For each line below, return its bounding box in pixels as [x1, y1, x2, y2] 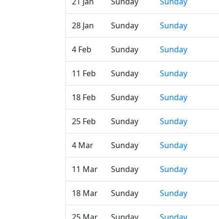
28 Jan [72, 20, 94, 31]
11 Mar [72, 164, 98, 175]
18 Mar [72, 188, 98, 198]
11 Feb [72, 68, 96, 79]
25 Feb [72, 116, 96, 127]
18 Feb [72, 92, 96, 103]
